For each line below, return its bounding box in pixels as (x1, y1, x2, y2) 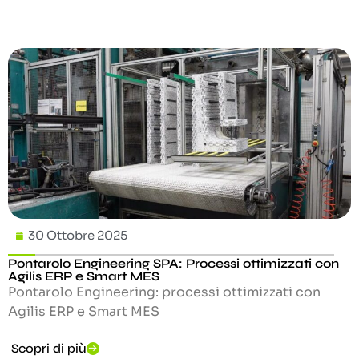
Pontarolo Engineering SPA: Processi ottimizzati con (8, 255, 339, 271)
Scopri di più (11, 341, 87, 357)
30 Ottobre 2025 (28, 227, 127, 243)
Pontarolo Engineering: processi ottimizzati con (8, 283, 321, 301)
